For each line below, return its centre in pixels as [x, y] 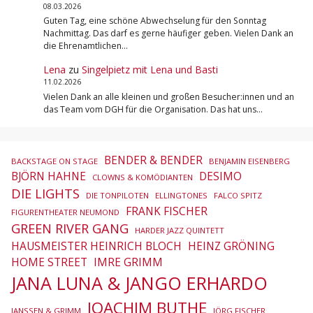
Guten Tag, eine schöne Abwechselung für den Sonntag [154, 21]
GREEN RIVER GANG [70, 228]
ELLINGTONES [181, 195]
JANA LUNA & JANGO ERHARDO [139, 283]
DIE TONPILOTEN [117, 195]
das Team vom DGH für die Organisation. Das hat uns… [153, 109]
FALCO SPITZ [238, 195]
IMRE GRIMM [128, 262]
